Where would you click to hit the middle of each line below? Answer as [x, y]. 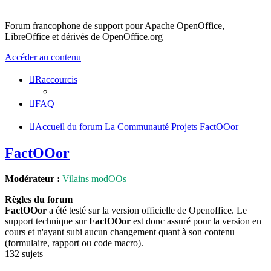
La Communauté [137, 127]
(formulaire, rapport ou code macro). [74, 243]
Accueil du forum [69, 127]
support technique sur [47, 221]
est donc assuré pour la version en [196, 221]
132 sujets [24, 253]
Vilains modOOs [94, 178]
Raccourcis [56, 80]
